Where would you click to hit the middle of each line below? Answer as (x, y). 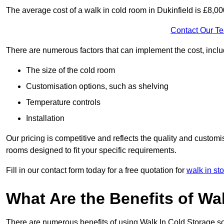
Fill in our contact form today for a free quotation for (96, 170)
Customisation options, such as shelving (97, 86)
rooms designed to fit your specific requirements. (91, 150)
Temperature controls (63, 102)
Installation (45, 118)
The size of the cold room (70, 70)
